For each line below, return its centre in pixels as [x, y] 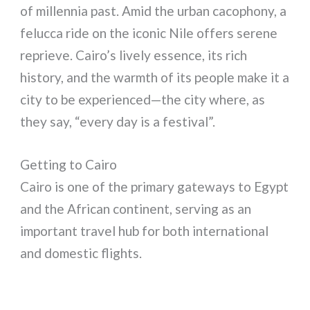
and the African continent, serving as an [136, 209]
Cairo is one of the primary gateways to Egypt [155, 187]
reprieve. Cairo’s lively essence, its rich [134, 55]
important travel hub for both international [145, 231]
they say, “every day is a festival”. [118, 121]
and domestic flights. [81, 253]
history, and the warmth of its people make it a [155, 77]
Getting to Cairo [69, 165]
